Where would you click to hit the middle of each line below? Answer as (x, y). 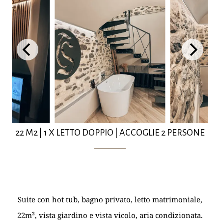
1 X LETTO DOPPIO (79, 133)
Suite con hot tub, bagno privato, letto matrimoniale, (110, 199)
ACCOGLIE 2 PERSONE (162, 133)
